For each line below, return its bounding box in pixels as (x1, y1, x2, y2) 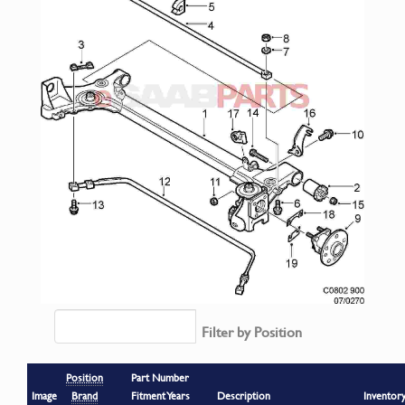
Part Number (131, 369, 189, 385)
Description (217, 387, 270, 403)
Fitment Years (130, 387, 190, 403)
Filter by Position (202, 321, 302, 342)
